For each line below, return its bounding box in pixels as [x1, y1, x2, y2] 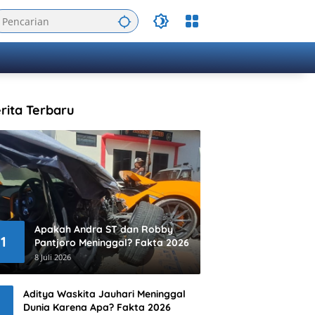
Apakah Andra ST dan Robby [34, 222, 173, 236]
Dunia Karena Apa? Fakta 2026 [23, 300, 171, 314]
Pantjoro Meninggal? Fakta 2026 [34, 236, 189, 249]
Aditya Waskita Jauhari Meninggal [23, 287, 186, 300]
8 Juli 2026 [34, 251, 71, 262]
